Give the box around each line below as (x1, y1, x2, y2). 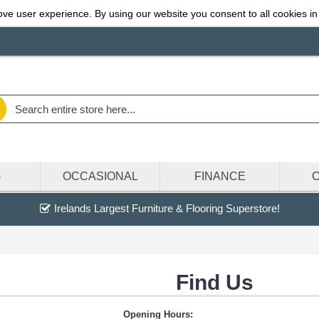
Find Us (176, 271, 253, 295)
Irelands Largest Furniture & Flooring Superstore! (53, 202, 280, 214)
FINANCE (194, 170, 246, 182)
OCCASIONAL (62, 170, 138, 182)
